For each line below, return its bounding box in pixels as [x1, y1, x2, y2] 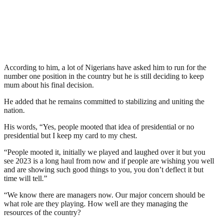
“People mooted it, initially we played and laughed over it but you [4, 147, 205, 156]
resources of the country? [4, 208, 81, 217]
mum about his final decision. [4, 80, 94, 89]
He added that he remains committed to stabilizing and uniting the [4, 97, 204, 106]
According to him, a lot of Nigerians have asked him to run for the [4, 63, 206, 72]
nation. [4, 106, 25, 114]
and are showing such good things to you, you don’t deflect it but [4, 165, 203, 174]
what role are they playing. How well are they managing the [4, 199, 188, 208]
